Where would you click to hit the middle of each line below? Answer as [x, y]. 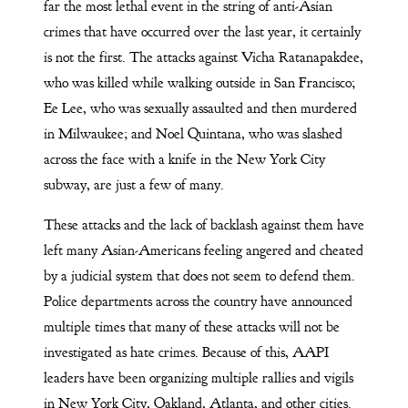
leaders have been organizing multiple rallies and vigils [198, 377]
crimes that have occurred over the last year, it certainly [202, 31]
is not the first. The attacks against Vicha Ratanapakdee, [203, 57]
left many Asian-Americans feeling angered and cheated [203, 250]
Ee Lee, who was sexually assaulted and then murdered [200, 108]
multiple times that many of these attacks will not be [191, 326]
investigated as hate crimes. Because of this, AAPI [186, 352]
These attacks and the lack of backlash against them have [204, 224]
